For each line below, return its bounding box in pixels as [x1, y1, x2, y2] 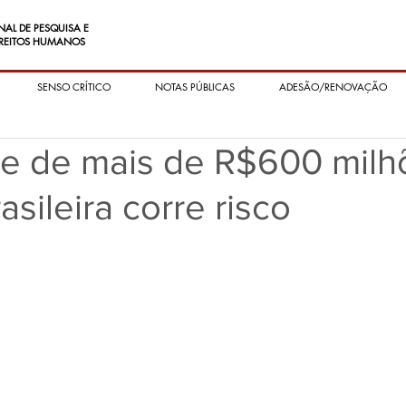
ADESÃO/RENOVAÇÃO [279, 80, 387, 93]
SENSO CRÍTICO [37, 80, 111, 93]
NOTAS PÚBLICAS [155, 80, 235, 93]
